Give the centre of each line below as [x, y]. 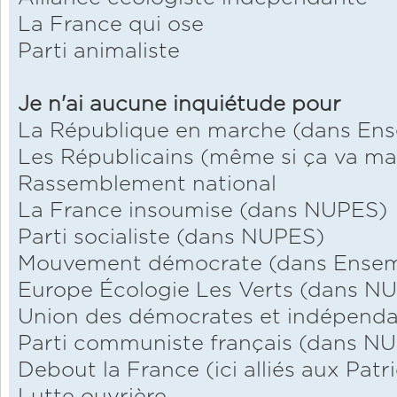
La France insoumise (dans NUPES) [202, 211]
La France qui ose [111, 25]
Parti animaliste [99, 52]
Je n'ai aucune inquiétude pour [179, 105]
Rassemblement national [147, 185]
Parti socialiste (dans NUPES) [171, 238]
